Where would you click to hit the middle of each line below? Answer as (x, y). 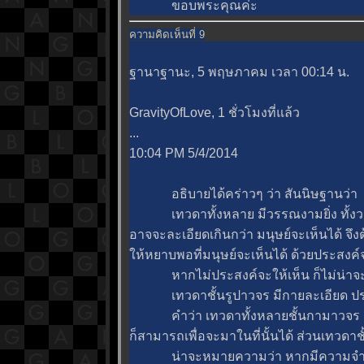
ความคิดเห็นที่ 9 (167, 34)
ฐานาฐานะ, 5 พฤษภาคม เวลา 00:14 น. (239, 71)
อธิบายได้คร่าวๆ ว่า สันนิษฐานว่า (243, 193)
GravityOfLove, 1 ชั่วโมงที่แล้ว (214, 112)
